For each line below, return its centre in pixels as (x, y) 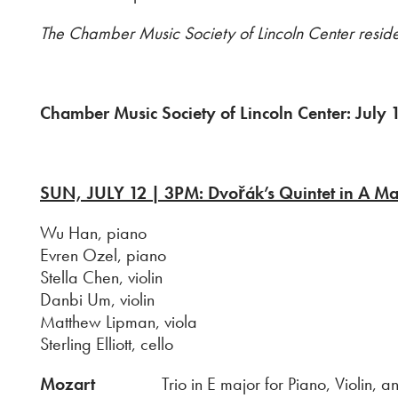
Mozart (68, 384)
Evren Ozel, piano (103, 255)
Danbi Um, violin (97, 299)
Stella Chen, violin (101, 277)
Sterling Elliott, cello (107, 344)
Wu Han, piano (93, 233)
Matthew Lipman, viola (119, 322)
